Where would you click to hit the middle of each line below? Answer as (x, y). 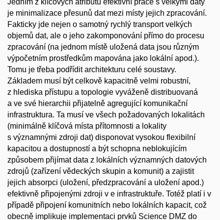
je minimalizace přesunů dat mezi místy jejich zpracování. (107, 13)
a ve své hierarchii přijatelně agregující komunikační (97, 104)
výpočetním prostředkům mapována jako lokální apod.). (103, 58)
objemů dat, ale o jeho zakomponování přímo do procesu (106, 36)
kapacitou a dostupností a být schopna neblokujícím (97, 149)
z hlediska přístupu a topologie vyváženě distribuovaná (103, 92)
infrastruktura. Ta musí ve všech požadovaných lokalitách (106, 115)
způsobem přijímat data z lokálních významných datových (107, 160)
